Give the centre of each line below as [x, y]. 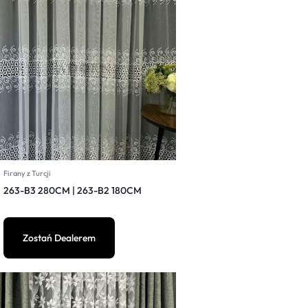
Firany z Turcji [27, 173]
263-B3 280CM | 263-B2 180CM [73, 190]
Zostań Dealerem [59, 238]
